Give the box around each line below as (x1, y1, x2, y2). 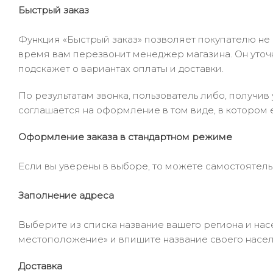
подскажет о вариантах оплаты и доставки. (18, 63, 224, 74)
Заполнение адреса (18, 190, 114, 201)
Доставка (18, 260, 62, 272)
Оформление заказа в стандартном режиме (18, 131, 232, 143)
